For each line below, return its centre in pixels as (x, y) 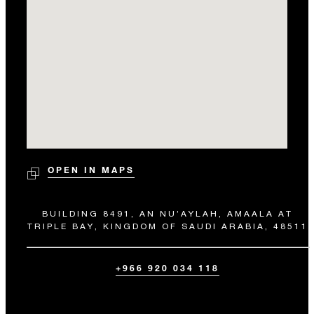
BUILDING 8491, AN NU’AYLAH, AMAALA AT (168, 213)
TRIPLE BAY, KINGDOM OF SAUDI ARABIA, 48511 (168, 226)
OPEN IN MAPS (91, 170)
